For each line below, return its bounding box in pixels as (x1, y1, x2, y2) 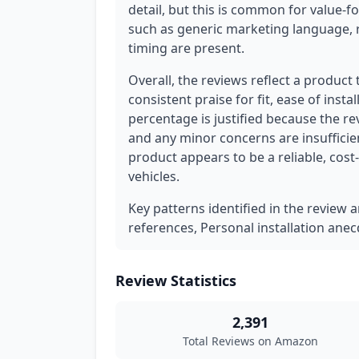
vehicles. (128, 167, 179, 185)
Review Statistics (115, 271, 236, 290)
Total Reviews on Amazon (182, 333, 318, 349)
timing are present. (128, 39, 244, 57)
